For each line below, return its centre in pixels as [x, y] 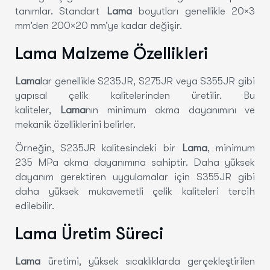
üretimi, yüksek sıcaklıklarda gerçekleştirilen [148, 261]
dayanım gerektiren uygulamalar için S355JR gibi [135, 177]
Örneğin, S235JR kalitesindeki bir [99, 148]
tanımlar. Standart [61, 11]
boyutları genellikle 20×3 [193, 11]
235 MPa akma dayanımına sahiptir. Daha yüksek [135, 162]
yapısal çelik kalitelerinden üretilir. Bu [135, 95]
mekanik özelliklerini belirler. [75, 124]
